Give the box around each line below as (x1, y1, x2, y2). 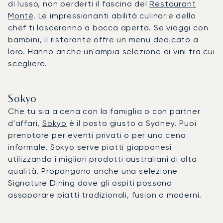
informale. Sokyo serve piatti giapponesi (8, 142, 172, 152)
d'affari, (8, 118, 42, 128)
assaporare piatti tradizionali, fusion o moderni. (8, 190, 202, 200)
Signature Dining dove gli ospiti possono (8, 178, 172, 188)
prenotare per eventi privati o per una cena (8, 130, 186, 140)
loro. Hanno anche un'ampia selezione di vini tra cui (8, 46, 215, 56)
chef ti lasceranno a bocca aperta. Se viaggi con (8, 22, 209, 32)
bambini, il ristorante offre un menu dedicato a (8, 34, 199, 44)
